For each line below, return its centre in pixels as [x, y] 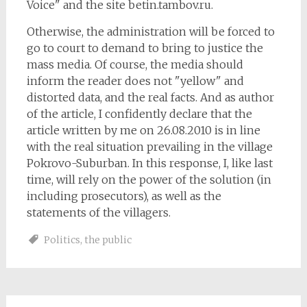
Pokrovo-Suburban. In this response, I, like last [149, 163]
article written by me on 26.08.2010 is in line [143, 130]
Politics [62, 240]
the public [108, 240]
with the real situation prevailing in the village [149, 147]
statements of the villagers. [98, 212]
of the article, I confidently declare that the [139, 114]
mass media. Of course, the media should [135, 64]
